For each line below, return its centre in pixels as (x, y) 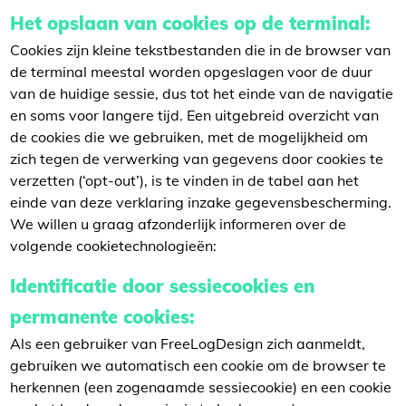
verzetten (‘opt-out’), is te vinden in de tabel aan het (184, 180)
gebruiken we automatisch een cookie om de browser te (198, 365)
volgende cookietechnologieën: (113, 246)
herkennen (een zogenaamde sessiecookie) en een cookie (201, 387)
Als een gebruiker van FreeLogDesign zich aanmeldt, (188, 343)
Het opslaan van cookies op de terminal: (190, 23)
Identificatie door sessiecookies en (162, 286)
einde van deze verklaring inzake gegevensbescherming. (201, 202)
